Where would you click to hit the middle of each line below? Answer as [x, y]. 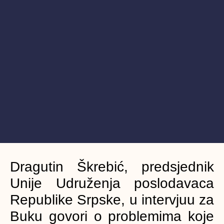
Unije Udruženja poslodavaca [112, 183]
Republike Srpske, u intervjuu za [112, 199]
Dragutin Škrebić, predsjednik [112, 166]
